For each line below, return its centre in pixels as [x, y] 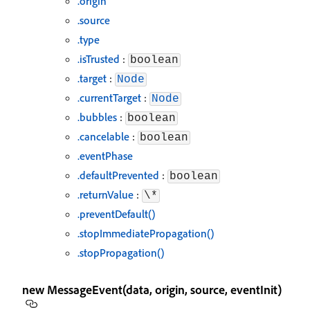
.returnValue [106, 194]
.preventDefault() [116, 214]
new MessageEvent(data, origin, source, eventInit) [152, 289]
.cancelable [103, 136]
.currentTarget [109, 98]
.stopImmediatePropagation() [146, 233]
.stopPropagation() [121, 253]
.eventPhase [105, 156]
